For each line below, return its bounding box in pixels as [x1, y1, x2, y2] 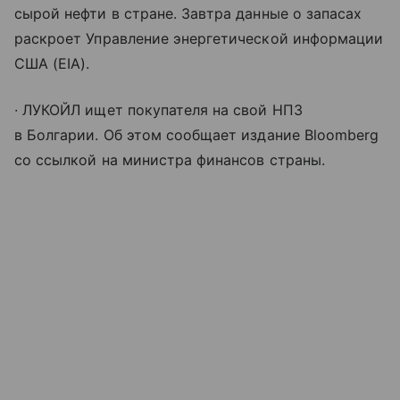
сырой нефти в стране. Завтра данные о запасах [14, 4, 362, 22]
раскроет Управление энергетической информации [14, 29, 384, 47]
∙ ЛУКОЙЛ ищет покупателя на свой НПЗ [14, 100, 303, 119]
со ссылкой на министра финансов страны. [14, 150, 325, 169]
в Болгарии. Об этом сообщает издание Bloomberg [14, 125, 379, 144]
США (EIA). [14, 54, 90, 72]
